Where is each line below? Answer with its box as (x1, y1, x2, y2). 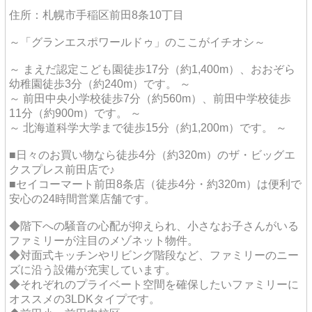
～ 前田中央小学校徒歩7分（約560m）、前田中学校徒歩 (9, 92, 291, 104)
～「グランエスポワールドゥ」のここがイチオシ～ (9, 36, 265, 48)
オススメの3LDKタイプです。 (9, 292, 160, 305)
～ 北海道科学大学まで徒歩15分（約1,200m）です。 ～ (9, 121, 287, 134)
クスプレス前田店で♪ (9, 163, 115, 175)
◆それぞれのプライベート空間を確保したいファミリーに (9, 278, 299, 290)
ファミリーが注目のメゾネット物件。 (9, 234, 198, 247)
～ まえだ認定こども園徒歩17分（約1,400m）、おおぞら (9, 63, 295, 75)
